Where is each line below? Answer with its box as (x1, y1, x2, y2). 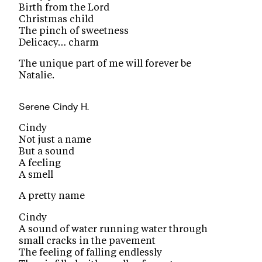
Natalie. (19, 71, 55, 81)
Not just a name (19, 135, 92, 144)
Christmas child (19, 14, 94, 24)
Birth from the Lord (19, 2, 110, 12)
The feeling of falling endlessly (19, 247, 163, 257)
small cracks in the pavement (19, 236, 156, 246)
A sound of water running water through (19, 224, 208, 234)
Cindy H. (53, 101, 89, 113)
